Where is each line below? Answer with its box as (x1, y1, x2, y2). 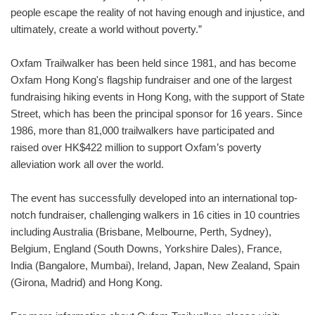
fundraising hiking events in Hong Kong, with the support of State (11, 91, 304, 103)
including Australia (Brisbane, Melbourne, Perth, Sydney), (11, 226, 271, 238)
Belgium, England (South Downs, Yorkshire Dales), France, (11, 243, 282, 255)
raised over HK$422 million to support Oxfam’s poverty (11, 141, 262, 153)
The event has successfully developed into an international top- (11, 192, 297, 204)
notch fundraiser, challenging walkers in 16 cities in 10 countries (11, 209, 300, 221)
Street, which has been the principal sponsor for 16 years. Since (11, 108, 302, 120)
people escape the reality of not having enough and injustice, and (11, 6, 304, 18)
